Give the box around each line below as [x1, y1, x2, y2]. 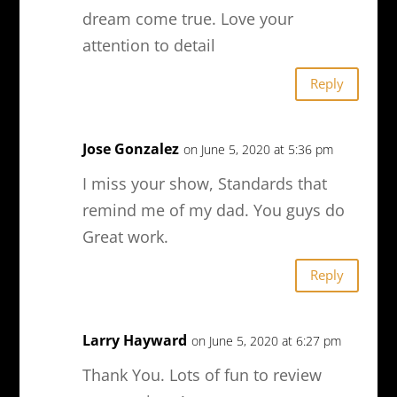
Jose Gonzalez [82, 138, 179, 159]
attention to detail [82, 34, 215, 56]
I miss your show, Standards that [82, 172, 327, 194]
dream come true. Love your [82, 7, 293, 29]
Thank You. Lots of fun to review [82, 363, 322, 385]
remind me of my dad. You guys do [82, 198, 345, 221]
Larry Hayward [82, 330, 187, 350]
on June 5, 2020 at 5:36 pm [183, 140, 333, 158]
